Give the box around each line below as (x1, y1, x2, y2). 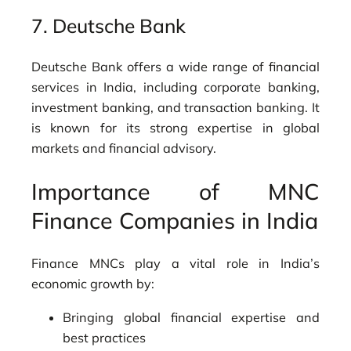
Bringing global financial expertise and (63, 309, 320, 325)
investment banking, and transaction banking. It (31, 100, 320, 116)
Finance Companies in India (31, 205, 318, 234)
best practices (63, 329, 146, 346)
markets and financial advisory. (31, 140, 216, 157)
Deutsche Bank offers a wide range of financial (31, 59, 320, 75)
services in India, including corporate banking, (31, 79, 320, 96)
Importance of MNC (31, 176, 320, 205)
